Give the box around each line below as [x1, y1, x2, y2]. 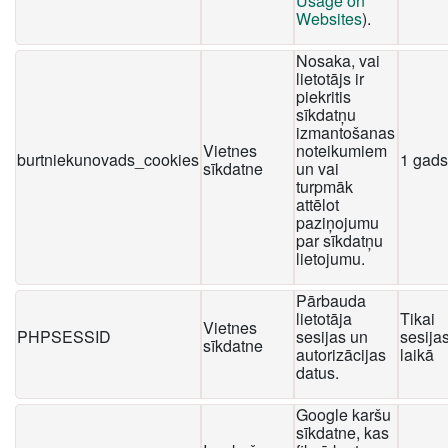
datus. [296, 361, 339, 384]
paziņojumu [296, 211, 379, 234]
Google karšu [296, 403, 391, 426]
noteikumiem [296, 139, 387, 162]
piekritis [296, 85, 351, 108]
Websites [296, 7, 362, 30]
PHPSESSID [17, 325, 111, 348]
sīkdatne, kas [296, 421, 389, 444]
